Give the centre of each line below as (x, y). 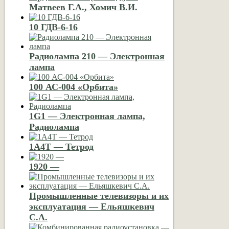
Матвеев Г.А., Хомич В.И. (83, 7)
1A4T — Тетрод (61, 146)
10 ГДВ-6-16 (53, 27)
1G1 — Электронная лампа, (87, 116)
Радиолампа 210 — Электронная (97, 56)
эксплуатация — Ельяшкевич (92, 206)
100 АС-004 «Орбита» (74, 87)
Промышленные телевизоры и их (99, 196)
